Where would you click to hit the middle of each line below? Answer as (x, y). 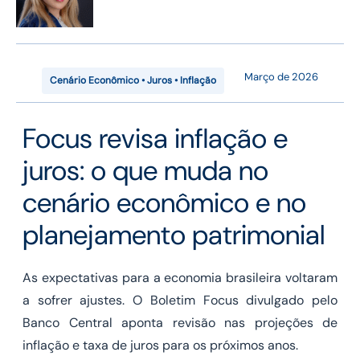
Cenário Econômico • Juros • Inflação (133, 81)
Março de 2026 (281, 77)
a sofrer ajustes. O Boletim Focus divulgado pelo (180, 301)
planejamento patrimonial (174, 235)
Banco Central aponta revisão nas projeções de (180, 323)
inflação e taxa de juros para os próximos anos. (160, 346)
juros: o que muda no (145, 171)
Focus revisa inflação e (155, 139)
